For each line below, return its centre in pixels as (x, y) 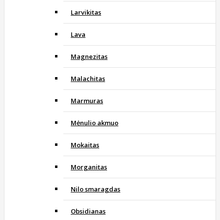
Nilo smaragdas (96, 189)
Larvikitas (86, 12)
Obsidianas (88, 211)
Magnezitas (89, 56)
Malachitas (88, 78)
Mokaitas (85, 145)
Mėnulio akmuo (95, 123)
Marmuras (87, 100)
